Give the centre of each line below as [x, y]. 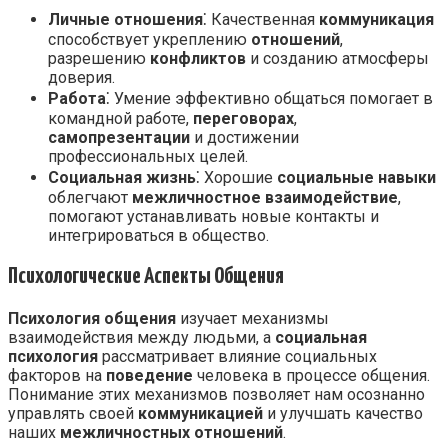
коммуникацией [200, 413]
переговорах [243, 118]
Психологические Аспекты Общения [146, 276]
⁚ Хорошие [236, 177]
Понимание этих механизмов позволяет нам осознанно [216, 394]
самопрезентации [119, 137]
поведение [149, 375]
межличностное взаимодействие [265, 197]
